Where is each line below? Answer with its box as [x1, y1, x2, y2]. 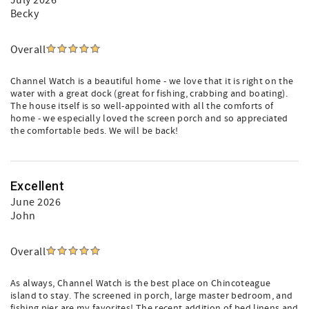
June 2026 [10, 195, 61, 209]
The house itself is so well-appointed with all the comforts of [10, 100, 274, 112]
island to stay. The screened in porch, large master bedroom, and [10, 290, 293, 302]
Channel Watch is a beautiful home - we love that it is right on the [10, 75, 294, 88]
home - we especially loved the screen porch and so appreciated [10, 112, 288, 125]
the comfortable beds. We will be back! [10, 125, 179, 137]
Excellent [10, 179, 65, 193]
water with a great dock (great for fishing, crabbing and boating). [10, 88, 288, 100]
